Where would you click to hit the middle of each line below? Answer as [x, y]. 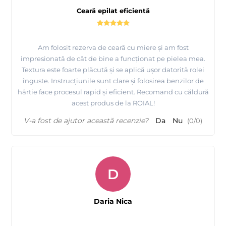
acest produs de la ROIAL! [113, 103]
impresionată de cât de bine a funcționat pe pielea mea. [113, 58]
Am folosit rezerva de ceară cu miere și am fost [113, 47]
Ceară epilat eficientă [113, 10]
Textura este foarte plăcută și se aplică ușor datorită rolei [113, 69]
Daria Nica [113, 201]
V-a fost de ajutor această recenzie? [86, 120]
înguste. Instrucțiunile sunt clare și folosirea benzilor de [113, 80]
